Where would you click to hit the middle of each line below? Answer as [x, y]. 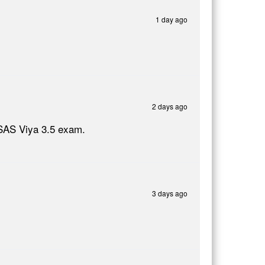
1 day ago [172, 19]
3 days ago [170, 193]
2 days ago [170, 106]
